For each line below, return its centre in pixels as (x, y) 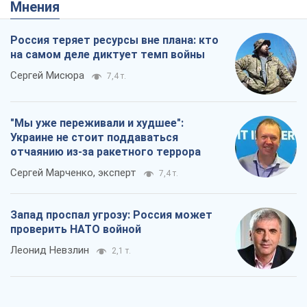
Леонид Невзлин (50, 250)
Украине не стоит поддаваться (94, 137)
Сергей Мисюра (47, 75)
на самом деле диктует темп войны (108, 54)
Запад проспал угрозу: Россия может (111, 214)
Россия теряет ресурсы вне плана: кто (114, 40)
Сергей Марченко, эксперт (73, 172)
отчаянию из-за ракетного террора (106, 151)
